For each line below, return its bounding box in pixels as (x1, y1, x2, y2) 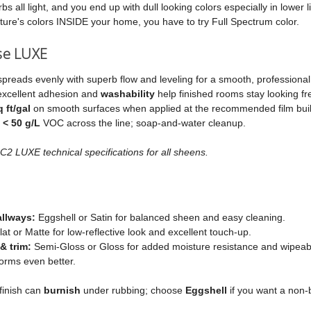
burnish (44, 284, 81, 296)
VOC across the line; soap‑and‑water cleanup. (40, 117, 246, 128)
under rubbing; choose (81, 284, 185, 296)
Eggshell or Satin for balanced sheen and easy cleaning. (35, 211, 286, 223)
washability (101, 87, 155, 99)
